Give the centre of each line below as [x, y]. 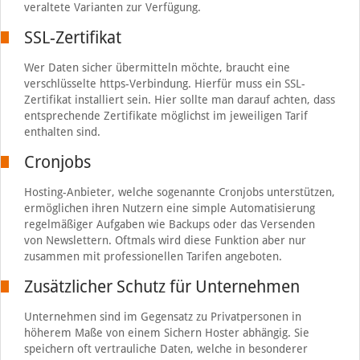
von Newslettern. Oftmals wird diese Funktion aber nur [165, 240]
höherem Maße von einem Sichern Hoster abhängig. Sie [166, 332]
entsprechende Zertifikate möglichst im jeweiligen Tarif [166, 115]
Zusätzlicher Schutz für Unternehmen [162, 286]
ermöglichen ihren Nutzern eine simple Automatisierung [169, 208]
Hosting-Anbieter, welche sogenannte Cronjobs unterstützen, [179, 192]
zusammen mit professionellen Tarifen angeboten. [153, 256]
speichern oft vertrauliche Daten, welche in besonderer [166, 348]
